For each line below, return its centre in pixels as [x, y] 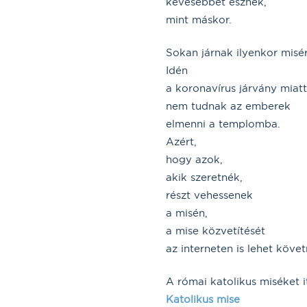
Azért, [181, 141]
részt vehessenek [209, 195]
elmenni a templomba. [223, 123]
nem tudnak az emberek [228, 106]
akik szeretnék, [204, 177]
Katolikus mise [203, 299]
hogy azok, [194, 159]
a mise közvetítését [216, 230]
